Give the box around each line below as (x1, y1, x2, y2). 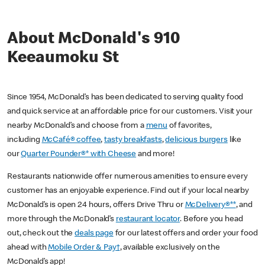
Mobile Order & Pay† (48, 244, 120, 253)
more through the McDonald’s (7, 215, 116, 224)
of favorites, (167, 122, 212, 131)
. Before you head (180, 215, 243, 224)
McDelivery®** (185, 201, 236, 210)
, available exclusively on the (119, 244, 221, 253)
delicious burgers (165, 136, 228, 145)
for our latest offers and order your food (113, 230, 258, 238)
